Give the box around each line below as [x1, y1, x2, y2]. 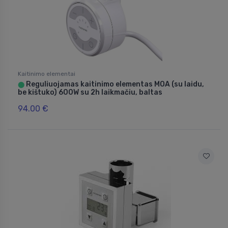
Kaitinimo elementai [18, 70, 75, 78]
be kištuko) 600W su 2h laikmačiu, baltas [18, 88, 162, 97]
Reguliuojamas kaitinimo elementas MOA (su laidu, [24, 80, 204, 89]
